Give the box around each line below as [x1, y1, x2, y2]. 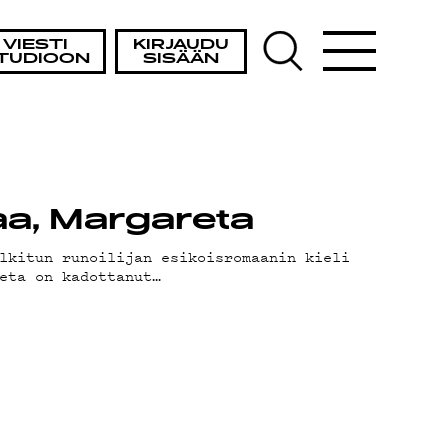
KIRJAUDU [132, 38, 229, 52]
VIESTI [2, 38, 68, 52]
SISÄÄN [142, 52, 219, 66]
